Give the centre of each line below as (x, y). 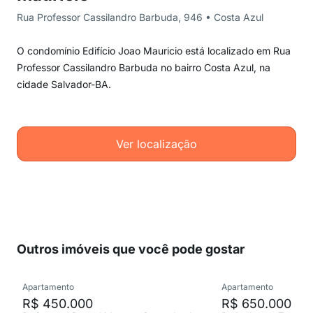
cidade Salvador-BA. (64, 84)
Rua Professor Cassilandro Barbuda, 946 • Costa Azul (140, 17)
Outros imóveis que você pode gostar (131, 249)
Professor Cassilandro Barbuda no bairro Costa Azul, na (144, 67)
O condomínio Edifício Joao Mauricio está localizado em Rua (154, 51)
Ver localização (156, 144)
